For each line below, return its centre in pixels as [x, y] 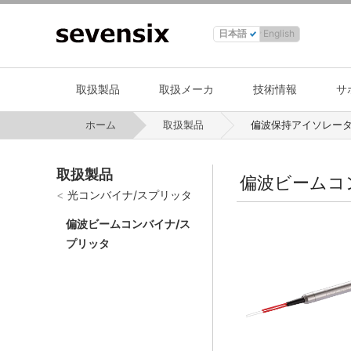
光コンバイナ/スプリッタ [130, 195]
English [279, 34]
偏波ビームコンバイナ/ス [128, 224]
